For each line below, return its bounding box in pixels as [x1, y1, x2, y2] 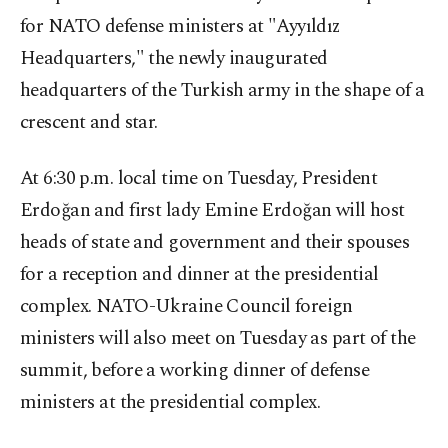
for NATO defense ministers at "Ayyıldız [20, 12, 341, 42]
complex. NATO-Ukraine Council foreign [20, 292, 353, 322]
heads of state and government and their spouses [20, 228, 410, 258]
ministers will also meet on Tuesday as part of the [20, 324, 416, 354]
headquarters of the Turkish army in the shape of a [20, 76, 425, 106]
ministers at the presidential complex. [20, 388, 321, 418]
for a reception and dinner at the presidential [20, 260, 379, 290]
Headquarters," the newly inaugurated [20, 44, 328, 74]
